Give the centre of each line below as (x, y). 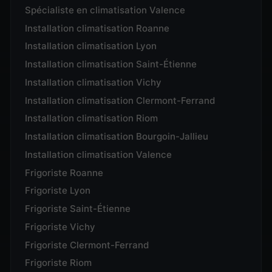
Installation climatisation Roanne (97, 28)
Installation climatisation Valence (99, 155)
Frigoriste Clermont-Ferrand (87, 245)
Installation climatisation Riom (92, 119)
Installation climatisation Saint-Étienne (111, 65)
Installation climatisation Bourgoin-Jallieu (117, 137)
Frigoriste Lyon (58, 191)
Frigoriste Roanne (64, 173)
